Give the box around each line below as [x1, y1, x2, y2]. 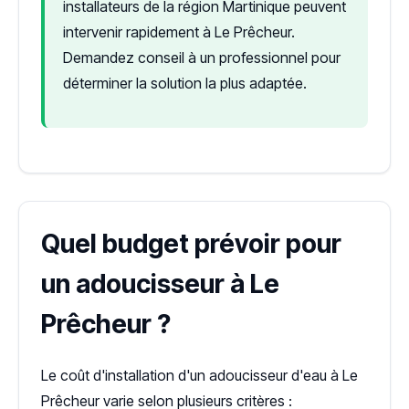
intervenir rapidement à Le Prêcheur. [63, 22, 295, 41]
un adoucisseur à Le [41, 267, 279, 299]
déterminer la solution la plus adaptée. [63, 73, 307, 92]
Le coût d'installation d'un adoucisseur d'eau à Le [41, 365, 358, 384]
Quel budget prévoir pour [41, 227, 341, 259]
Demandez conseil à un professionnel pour [63, 47, 341, 67]
